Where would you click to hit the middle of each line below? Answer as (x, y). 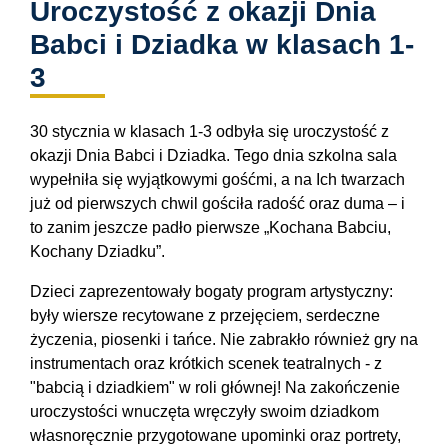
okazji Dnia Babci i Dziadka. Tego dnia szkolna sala (213, 155)
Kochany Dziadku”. (97, 251)
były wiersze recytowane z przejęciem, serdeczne (205, 315)
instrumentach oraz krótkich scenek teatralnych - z (206, 363)
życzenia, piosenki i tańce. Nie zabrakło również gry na (224, 339)
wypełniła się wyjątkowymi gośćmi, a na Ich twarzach (217, 179)
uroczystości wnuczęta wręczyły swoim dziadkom (204, 411)
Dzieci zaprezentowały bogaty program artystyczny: (211, 291)
